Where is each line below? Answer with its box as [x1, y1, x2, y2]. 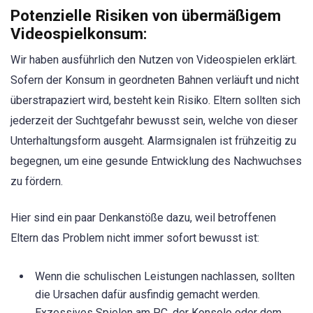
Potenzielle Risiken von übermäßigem [10, 6, 281, 24]
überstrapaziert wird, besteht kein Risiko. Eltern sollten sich [10, 93, 300, 107]
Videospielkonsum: [10, 24, 147, 43]
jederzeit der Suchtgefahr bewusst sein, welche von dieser [10, 113, 298, 127]
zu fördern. [10, 174, 63, 188]
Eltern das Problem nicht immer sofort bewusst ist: [10, 231, 259, 245]
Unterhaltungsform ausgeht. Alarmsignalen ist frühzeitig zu [10, 133, 296, 147]
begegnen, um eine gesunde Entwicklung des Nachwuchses [10, 154, 302, 168]
